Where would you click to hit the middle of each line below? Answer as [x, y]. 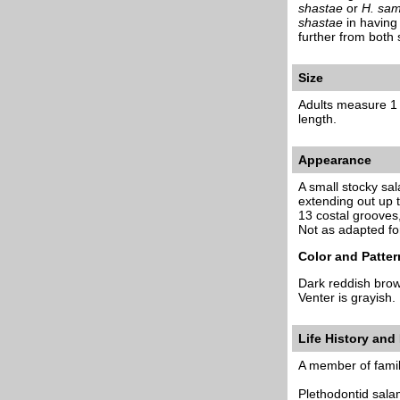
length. [317, 119]
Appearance [335, 160]
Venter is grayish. [347, 297]
